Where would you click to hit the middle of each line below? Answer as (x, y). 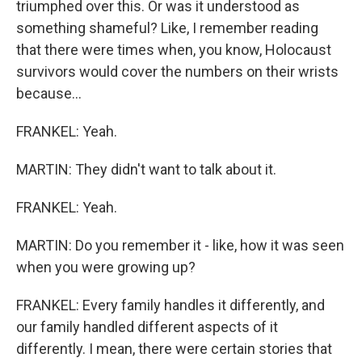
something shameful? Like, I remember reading (167, 28)
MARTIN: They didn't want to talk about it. (146, 170)
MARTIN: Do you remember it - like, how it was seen (180, 246)
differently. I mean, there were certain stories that (174, 349)
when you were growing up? (106, 267)
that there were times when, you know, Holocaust (174, 50)
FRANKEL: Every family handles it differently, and (170, 305)
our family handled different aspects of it (147, 327)
